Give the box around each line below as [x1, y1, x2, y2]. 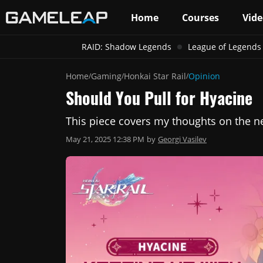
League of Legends [187, 41, 261, 52]
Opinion [188, 70, 220, 82]
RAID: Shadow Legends [81, 41, 171, 52]
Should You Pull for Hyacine [66, 86, 252, 110]
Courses [182, 11, 219, 24]
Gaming [91, 70, 122, 82]
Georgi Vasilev [158, 134, 207, 144]
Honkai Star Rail [124, 70, 186, 82]
